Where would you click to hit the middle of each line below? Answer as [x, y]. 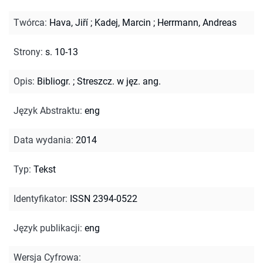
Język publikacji [47, 228]
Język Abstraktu [47, 110]
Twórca [29, 22]
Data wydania [42, 140]
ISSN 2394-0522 [104, 198]
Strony [27, 52]
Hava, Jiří [69, 22]
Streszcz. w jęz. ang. [119, 81]
